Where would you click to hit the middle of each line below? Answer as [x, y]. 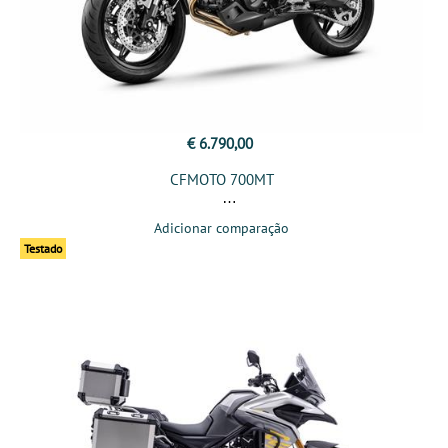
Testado [43, 249]
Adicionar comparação [221, 228]
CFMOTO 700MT [221, 180]
